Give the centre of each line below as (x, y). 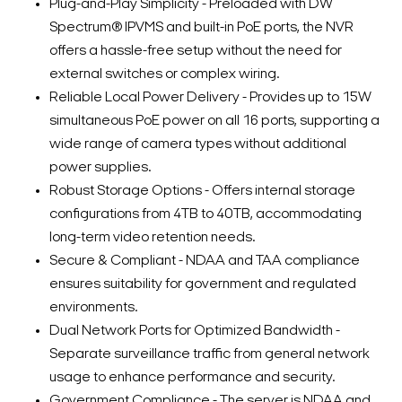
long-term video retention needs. (152, 238)
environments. (93, 308)
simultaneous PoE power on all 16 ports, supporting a (214, 122)
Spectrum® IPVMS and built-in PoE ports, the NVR (201, 28)
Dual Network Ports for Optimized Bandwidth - (195, 332)
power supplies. (100, 168)
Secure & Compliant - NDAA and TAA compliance (205, 262)
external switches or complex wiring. (164, 75)
